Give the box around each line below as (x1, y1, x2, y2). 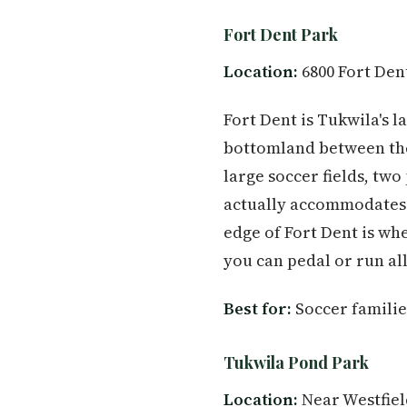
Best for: (223, 297, 292, 321)
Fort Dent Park (223, 24, 338, 45)
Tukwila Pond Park (223, 352, 369, 373)
